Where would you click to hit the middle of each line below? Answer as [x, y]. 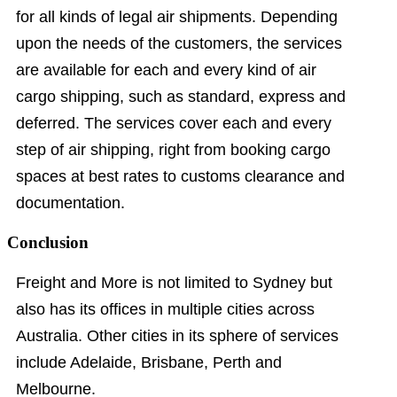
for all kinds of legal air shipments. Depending [177, 17]
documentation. [70, 203]
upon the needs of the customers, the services [179, 44]
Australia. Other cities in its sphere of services [177, 335]
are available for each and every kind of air [166, 70]
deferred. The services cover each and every [174, 124]
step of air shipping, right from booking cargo [173, 150]
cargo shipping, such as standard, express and [181, 97]
